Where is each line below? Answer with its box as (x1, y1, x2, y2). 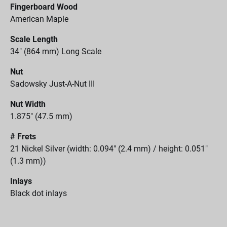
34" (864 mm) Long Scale (10, 47, 101, 56)
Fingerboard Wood (10, 2, 78, 12)
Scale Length (10, 34, 58, 44)
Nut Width (10, 99, 46, 109)
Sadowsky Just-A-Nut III (10, 79, 95, 89)
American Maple (10, 14, 68, 24)
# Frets (10, 132, 36, 141)
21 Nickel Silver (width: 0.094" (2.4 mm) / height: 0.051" (10, 144, 208, 154)
